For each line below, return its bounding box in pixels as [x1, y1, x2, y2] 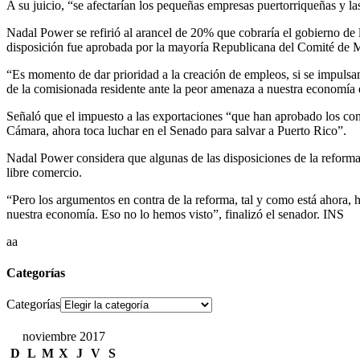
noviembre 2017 [22, 329, 105, 344]
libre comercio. [6, 165, 82, 179]
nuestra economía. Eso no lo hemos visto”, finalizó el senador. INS [6, 207, 344, 221]
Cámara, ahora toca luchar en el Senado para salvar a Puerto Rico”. [6, 123, 346, 137]
